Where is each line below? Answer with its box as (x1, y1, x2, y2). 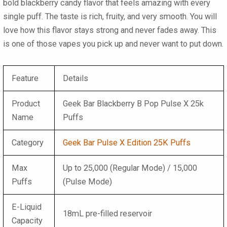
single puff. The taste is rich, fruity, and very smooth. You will (3, 12, 217, 22)
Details (63, 73, 89, 83)
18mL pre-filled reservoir (63, 208, 153, 218)
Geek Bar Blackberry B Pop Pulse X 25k (63, 98, 204, 108)
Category (12, 137, 44, 147)
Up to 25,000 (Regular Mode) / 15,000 (63, 163, 198, 173)
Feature (12, 73, 39, 83)
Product (12, 98, 41, 108)
